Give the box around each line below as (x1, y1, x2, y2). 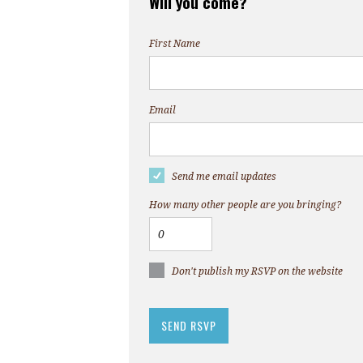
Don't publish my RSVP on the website (172, 266, 343, 278)
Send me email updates (172, 171, 276, 183)
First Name (149, 38, 200, 50)
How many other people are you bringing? (149, 199, 341, 211)
